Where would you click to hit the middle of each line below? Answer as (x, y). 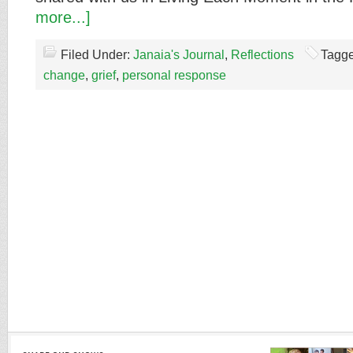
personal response (174, 75)
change (64, 75)
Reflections (262, 55)
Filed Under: (97, 55)
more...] (63, 17)
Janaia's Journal (179, 55)
